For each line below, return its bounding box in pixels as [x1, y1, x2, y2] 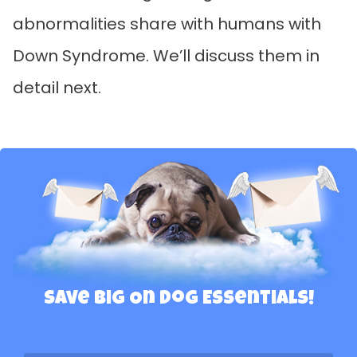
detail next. [13, 76, 101, 99]
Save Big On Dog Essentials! [43, 290, 314, 310]
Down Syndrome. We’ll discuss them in [13, 44, 320, 67]
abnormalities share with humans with [13, 12, 321, 35]
